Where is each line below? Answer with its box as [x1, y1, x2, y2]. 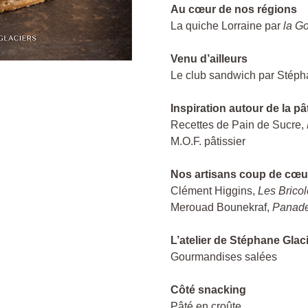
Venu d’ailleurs [170, 53, 247, 65]
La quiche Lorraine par [170, 20, 283, 32]
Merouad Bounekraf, [170, 201, 269, 214]
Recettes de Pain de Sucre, [170, 119, 307, 131]
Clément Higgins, [170, 185, 258, 197]
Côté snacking [170, 284, 246, 296]
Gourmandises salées [170, 251, 277, 263]
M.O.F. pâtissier [170, 135, 245, 148]
